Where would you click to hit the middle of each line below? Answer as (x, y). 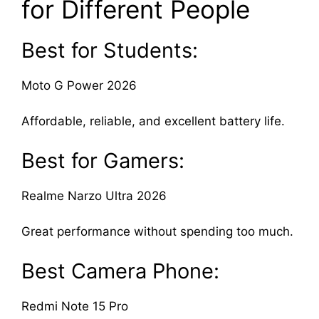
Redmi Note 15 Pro (75, 306)
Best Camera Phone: (120, 271)
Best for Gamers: (103, 160)
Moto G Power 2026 (79, 85)
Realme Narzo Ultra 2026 (94, 195)
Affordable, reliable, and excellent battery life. (153, 121)
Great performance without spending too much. (157, 232)
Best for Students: (110, 50)
